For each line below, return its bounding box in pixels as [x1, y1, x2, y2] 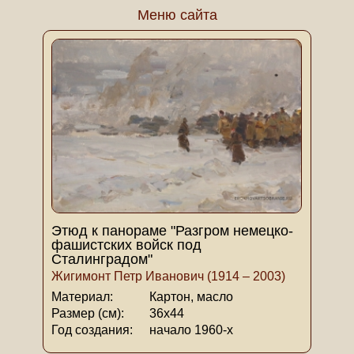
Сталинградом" [51, 251, 153, 268]
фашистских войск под [51, 237, 201, 254]
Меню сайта [137, 7, 217, 23]
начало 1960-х [146, 323, 233, 337]
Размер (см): [51, 307, 124, 321]
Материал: [51, 290, 113, 304]
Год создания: [51, 323, 133, 337]
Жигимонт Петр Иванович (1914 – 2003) [51, 269, 285, 284]
